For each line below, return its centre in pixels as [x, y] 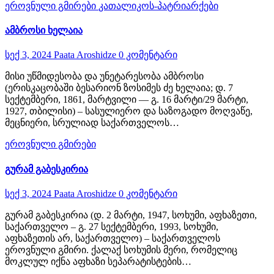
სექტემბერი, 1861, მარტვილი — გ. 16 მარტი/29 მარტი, [127, 100]
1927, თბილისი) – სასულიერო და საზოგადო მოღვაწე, [129, 111]
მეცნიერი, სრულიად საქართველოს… [92, 123]
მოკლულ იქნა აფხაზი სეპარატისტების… [98, 261]
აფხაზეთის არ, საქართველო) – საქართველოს [113, 238]
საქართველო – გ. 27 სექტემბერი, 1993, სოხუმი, [112, 226]
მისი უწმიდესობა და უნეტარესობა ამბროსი [104, 76]
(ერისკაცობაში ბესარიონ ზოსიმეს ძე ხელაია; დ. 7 [119, 88]
